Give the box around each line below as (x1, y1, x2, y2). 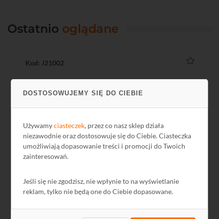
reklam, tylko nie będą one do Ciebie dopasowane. (23, 187, 174, 196)
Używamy (23, 121, 54, 130)
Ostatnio (7, 22, 62, 36)
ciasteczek (54, 121, 85, 130)
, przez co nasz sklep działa (85, 121, 164, 130)
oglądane (62, 22, 119, 36)
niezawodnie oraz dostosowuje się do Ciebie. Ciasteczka (23, 131, 192, 140)
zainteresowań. (23, 152, 69, 160)
